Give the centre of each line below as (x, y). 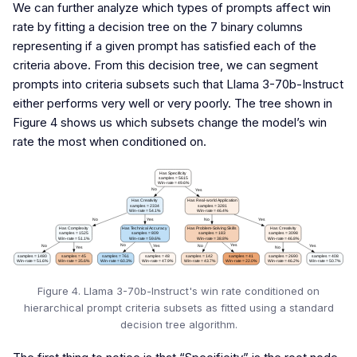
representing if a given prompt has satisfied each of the (165, 46)
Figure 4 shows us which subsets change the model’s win (170, 123)
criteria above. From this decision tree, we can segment (165, 65)
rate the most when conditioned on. (110, 142)
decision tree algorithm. (178, 324)
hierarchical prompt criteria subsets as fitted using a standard (178, 307)
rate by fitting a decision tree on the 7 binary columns (158, 27)
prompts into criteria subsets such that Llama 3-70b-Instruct (178, 84)
